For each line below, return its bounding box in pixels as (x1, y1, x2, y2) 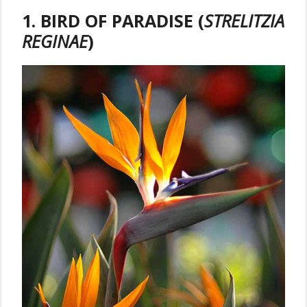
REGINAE (22, 29, 88, 53)
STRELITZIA (204, 9, 284, 32)
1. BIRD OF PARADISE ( (22, 9, 204, 32)
